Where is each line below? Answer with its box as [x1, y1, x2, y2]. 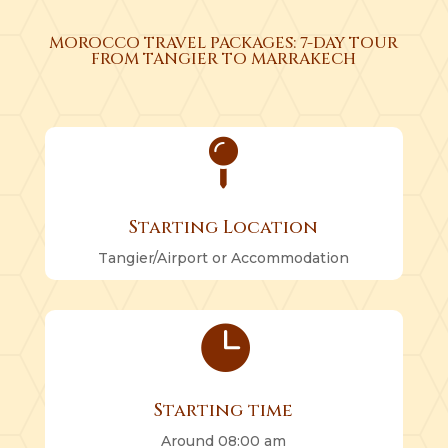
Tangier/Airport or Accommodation [98, 248, 350, 267]
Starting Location [129, 214, 319, 240]
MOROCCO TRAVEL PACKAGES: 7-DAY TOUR [49, 31, 399, 54]
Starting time [154, 397, 294, 423]
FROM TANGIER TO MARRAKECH [91, 47, 357, 70]
